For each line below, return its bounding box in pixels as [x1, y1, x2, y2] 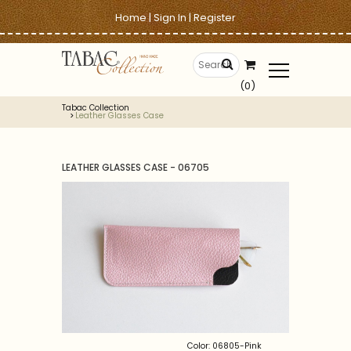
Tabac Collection [62, 102, 129, 114]
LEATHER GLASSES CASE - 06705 [62, 161, 209, 174]
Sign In [154, 10, 186, 25]
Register [194, 10, 236, 25]
